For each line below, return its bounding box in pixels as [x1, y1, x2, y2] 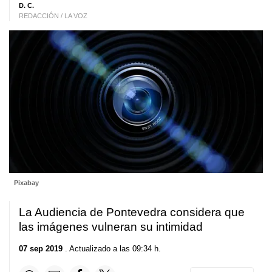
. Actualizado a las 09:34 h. [63, 243, 161, 253]
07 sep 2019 [19, 243, 63, 253]
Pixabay [13, 179, 39, 187]
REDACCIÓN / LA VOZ [19, 12, 87, 19]
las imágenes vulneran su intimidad [19, 220, 203, 234]
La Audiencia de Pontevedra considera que [19, 206, 245, 219]
